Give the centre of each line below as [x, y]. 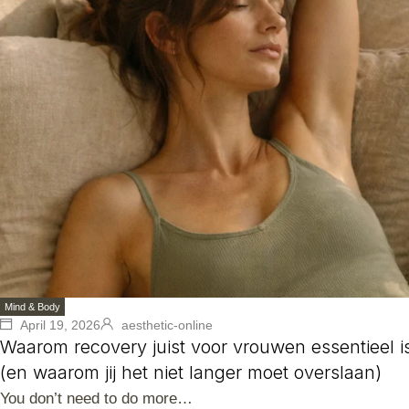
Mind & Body [32, 306]
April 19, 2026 [59, 325]
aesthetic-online [167, 325]
